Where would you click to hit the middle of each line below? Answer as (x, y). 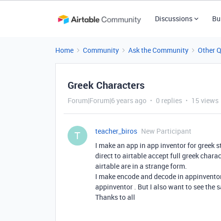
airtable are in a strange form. (141, 166)
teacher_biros (116, 131)
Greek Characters (106, 85)
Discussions (173, 18)
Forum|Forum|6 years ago (107, 100)
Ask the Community (158, 50)
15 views (205, 100)
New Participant (166, 131)
